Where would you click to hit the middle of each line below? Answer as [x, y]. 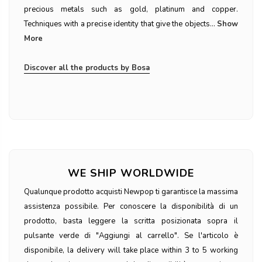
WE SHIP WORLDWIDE [131, 173]
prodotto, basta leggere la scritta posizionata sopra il [131, 221]
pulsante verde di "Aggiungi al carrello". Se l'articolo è [131, 236]
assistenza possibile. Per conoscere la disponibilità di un [131, 207]
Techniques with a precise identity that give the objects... [120, 24]
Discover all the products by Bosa [87, 68]
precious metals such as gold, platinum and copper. [131, 10]
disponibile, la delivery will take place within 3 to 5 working [131, 251]
